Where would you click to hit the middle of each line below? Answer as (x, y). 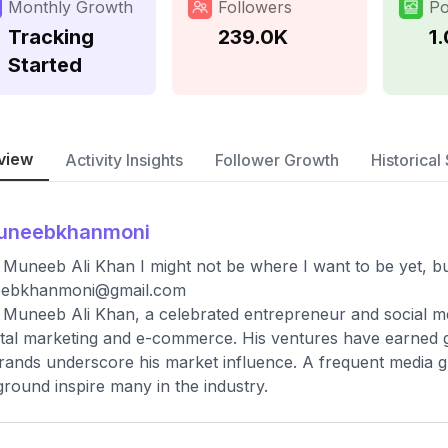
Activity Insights (124, 160)
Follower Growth (277, 160)
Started (45, 65)
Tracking (51, 37)
